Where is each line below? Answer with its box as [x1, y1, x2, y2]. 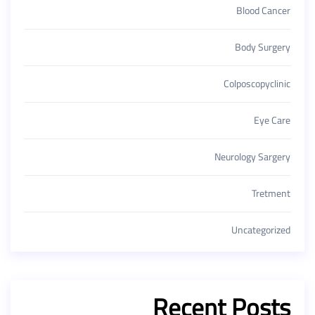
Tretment [252, 184, 290, 203]
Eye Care [254, 111, 290, 130]
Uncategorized [231, 221, 290, 240]
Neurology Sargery [214, 148, 290, 167]
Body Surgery [235, 38, 290, 57]
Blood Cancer [236, 1, 290, 20]
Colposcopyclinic [224, 75, 290, 94]
